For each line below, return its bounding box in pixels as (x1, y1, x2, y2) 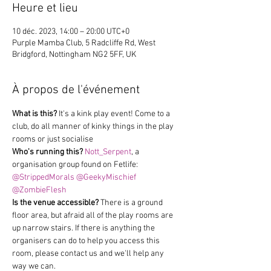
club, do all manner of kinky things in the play (12, 122, 175, 132)
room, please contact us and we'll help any (12, 249, 166, 259)
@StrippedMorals (12, 172, 74, 183)
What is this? (12, 109, 57, 119)
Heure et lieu (12, 1, 78, 16)
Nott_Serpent (85, 147, 131, 157)
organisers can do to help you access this (12, 236, 162, 246)
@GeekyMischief (76, 172, 136, 183)
